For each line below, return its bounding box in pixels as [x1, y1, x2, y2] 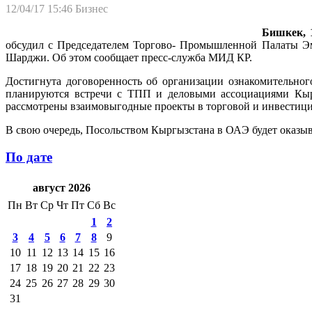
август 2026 [32, 182, 91, 194]
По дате [6, 149, 52, 164]
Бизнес [75, 2, 108, 15]
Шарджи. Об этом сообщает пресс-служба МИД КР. [6, 51, 252, 63]
